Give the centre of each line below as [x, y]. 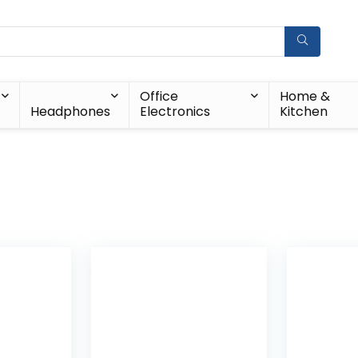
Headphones [70, 111]
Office [159, 96]
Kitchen [304, 111]
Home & [305, 96]
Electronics [175, 111]
